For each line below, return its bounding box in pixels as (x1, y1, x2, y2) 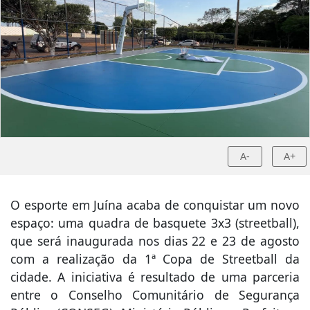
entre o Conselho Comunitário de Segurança (10, 286, 300, 304)
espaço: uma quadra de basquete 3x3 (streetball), (10, 215, 300, 232)
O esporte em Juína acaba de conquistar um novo (10, 197, 300, 214)
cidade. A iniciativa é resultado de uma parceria (10, 268, 300, 286)
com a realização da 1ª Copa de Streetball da (10, 250, 300, 268)
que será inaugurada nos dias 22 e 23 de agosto (10, 232, 300, 250)
